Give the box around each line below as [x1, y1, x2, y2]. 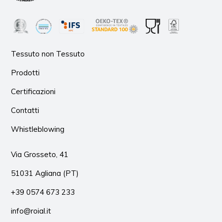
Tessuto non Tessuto [11, 49, 85, 58]
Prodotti [11, 67, 40, 77]
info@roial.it [11, 206, 52, 216]
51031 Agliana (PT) [11, 168, 79, 178]
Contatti [11, 105, 40, 115]
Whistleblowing [11, 124, 65, 134]
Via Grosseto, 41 [11, 149, 69, 159]
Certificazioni [11, 86, 56, 96]
